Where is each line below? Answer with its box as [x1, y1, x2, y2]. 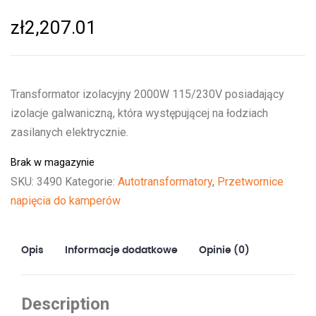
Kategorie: [65, 174, 118, 188]
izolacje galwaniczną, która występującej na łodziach [11, 106, 268, 120]
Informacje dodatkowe [65, 245, 178, 255]
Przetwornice [217, 174, 284, 188]
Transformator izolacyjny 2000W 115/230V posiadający [11, 87, 284, 101]
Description [21, 293, 109, 314]
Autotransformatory [118, 174, 212, 188]
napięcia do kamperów [11, 193, 121, 207]
